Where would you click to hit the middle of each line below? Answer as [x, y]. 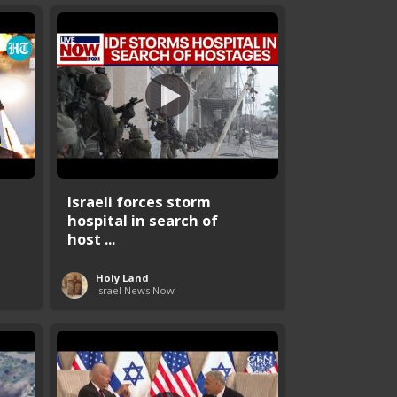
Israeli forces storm [139, 201]
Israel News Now [135, 290]
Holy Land [122, 277]
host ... [91, 238]
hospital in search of [143, 220]
